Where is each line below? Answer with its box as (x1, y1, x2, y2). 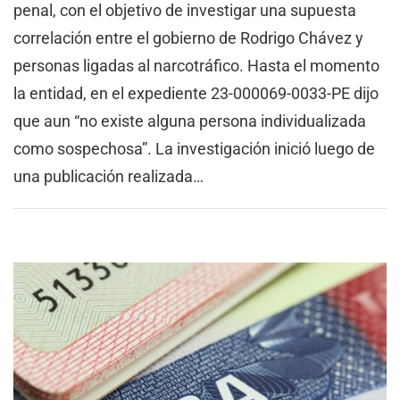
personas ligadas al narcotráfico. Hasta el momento (13, 55, 379, 75)
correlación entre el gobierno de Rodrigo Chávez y (13, 28, 363, 47)
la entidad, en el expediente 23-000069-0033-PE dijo (13, 83, 379, 103)
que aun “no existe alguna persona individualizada (13, 111, 366, 130)
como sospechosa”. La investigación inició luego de (13, 138, 375, 158)
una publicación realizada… (13, 166, 204, 186)
